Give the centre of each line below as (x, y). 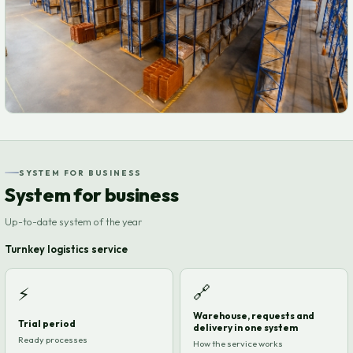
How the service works (238, 343)
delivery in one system (245, 327)
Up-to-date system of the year (74, 221)
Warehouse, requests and (254, 315)
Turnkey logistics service (66, 249)
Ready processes (53, 339)
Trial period (47, 323)
